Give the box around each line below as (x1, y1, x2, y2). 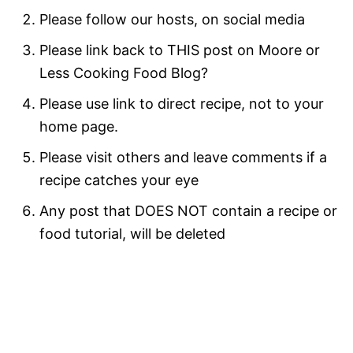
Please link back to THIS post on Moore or (39, 42, 320, 59)
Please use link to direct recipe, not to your (39, 95, 324, 113)
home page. (39, 118, 118, 136)
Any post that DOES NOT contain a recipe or (39, 203, 337, 220)
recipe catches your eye (39, 172, 199, 189)
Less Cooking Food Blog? (39, 65, 208, 82)
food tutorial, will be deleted (39, 225, 225, 243)
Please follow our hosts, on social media (39, 11, 305, 28)
